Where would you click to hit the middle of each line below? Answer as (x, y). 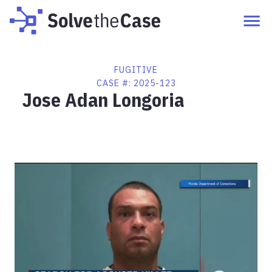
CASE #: (115, 83)
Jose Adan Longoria (103, 100)
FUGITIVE (136, 70)
